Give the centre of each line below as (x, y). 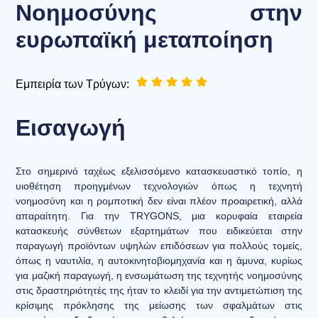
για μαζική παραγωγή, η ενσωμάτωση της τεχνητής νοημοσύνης (159, 276)
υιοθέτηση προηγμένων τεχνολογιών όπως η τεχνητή (159, 186)
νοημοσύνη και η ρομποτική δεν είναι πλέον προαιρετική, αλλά (159, 201)
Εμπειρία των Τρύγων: (73, 84)
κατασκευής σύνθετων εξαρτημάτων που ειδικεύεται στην (159, 231)
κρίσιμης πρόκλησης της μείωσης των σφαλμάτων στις (159, 306)
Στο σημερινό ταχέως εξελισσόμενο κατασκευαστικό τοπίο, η (159, 171)
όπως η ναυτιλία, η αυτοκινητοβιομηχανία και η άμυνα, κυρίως (159, 261)
